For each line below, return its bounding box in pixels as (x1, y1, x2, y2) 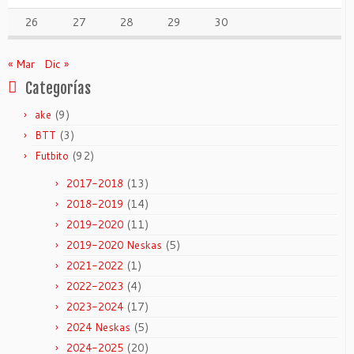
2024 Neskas (66, 319, 130, 334)
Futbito (35, 148, 69, 163)
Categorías (25, 78, 91, 98)
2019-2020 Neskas (66, 237, 162, 252)
